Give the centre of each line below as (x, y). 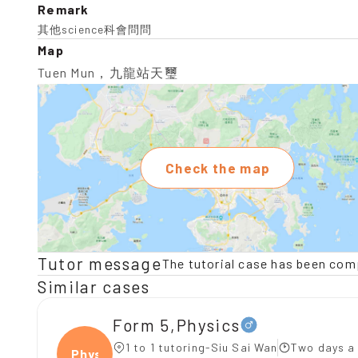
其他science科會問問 (95, 29)
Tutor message (100, 263)
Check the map (218, 168)
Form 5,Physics (177, 324)
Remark (64, 9)
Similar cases (94, 286)
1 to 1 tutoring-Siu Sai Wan (202, 347)
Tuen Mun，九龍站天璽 (108, 72)
